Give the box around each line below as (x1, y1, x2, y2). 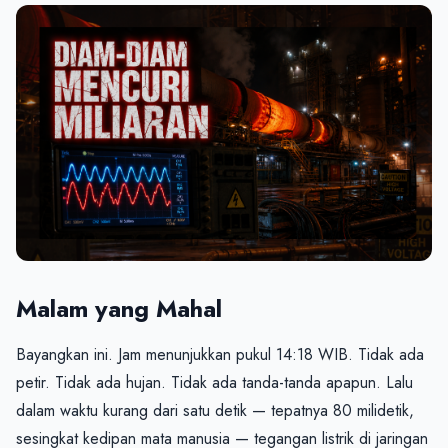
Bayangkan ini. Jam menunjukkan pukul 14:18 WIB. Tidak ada (16, 343, 424, 366)
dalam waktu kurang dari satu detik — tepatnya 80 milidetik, (16, 399, 414, 422)
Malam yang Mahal (16, 291, 222, 326)
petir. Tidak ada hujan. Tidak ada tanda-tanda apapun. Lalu (16, 371, 413, 394)
